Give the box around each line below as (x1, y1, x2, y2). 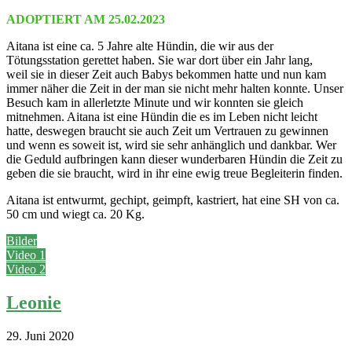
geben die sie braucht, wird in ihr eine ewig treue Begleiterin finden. (6, 167, 343, 181)
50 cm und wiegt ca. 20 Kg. (6, 207, 145, 222)
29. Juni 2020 (6, 329, 74, 343)
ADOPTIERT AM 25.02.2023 (6, 13, 165, 27)
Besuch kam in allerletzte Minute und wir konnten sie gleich (6, 96, 303, 110)
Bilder (6, 234, 37, 248)
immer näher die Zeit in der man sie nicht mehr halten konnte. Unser (6, 82, 343, 96)
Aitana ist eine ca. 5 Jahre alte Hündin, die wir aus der (6, 39, 273, 53)
